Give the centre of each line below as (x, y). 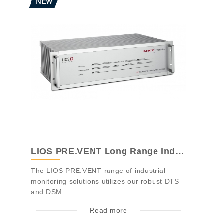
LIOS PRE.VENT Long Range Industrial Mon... (179, 151)
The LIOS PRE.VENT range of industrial (98, 171)
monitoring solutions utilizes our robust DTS (105, 181)
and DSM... (50, 192)
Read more (108, 210)
